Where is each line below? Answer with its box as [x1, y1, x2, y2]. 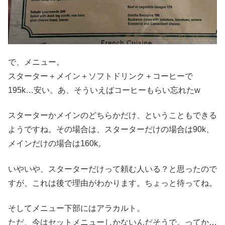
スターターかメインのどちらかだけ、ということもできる [8, 111, 217, 120]
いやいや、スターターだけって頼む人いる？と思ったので [8, 164, 217, 173]
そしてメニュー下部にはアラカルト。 [8, 204, 145, 213]
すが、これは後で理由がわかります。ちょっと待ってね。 [8, 178, 217, 187]
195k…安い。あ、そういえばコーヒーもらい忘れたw [8, 85, 200, 94]
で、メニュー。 [8, 57, 64, 66]
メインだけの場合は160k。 [8, 139, 106, 148]
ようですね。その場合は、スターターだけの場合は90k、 [8, 125, 214, 134]
